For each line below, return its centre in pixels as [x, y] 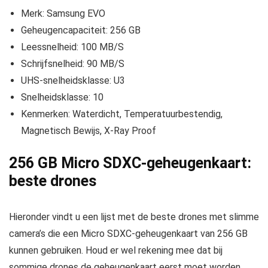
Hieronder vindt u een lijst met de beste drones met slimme [134, 217]
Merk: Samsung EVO [63, 14]
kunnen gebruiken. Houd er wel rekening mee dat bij [116, 251]
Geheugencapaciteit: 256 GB [81, 31]
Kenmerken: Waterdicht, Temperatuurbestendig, [122, 114]
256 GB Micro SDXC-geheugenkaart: [130, 163]
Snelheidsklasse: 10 [62, 98]
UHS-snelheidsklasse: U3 [73, 81]
